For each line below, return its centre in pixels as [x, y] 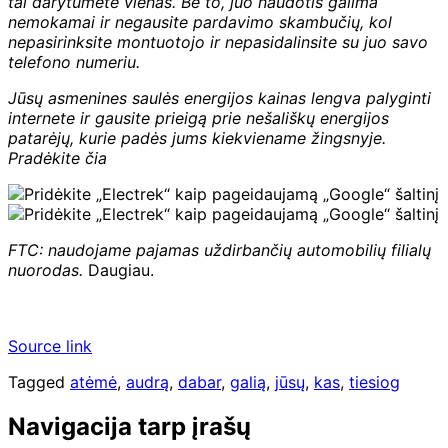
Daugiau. [118, 269]
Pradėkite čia [57, 157]
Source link [50, 345]
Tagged [39, 381]
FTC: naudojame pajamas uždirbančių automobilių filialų [219, 249]
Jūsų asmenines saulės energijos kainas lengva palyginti [219, 97]
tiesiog [374, 381]
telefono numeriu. [74, 61]
